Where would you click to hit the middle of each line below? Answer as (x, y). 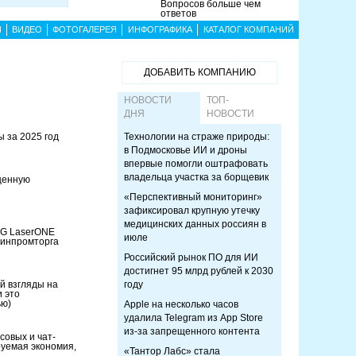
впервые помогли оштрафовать (196, 164)
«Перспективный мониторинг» (193, 197)
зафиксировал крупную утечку (192, 211)
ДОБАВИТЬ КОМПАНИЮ (199, 72)
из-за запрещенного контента (192, 331)
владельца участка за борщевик (196, 177)
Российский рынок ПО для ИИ (191, 257)
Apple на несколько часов (181, 304)
